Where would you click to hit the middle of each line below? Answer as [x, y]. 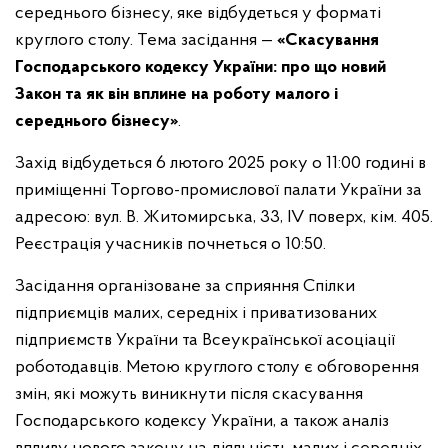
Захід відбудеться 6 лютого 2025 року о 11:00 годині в [220, 163]
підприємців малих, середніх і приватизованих [196, 313]
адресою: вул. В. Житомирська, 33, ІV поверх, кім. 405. [224, 217]
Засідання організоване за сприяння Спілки [185, 286]
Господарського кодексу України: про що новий [200, 67]
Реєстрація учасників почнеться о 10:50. [170, 244]
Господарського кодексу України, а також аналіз [202, 421]
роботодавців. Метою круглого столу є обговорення [217, 367]
